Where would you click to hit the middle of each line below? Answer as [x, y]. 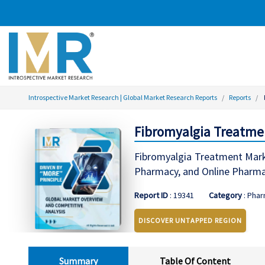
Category [225, 195]
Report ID [151, 195]
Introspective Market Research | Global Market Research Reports [123, 97]
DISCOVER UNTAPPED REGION [190, 220]
